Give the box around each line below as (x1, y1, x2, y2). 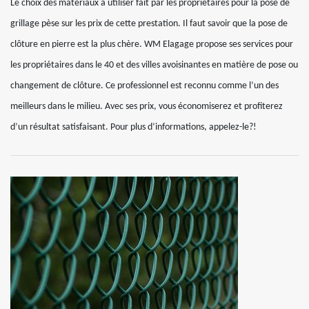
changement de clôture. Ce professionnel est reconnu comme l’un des (10, 81, 279, 91)
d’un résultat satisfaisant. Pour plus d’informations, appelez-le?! (10, 122, 257, 132)
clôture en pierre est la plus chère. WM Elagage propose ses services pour (10, 39, 293, 50)
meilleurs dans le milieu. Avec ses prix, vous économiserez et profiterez (10, 101, 283, 112)
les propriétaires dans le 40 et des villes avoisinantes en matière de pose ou (10, 60, 298, 70)
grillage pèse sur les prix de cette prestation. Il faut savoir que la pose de (10, 19, 288, 29)
